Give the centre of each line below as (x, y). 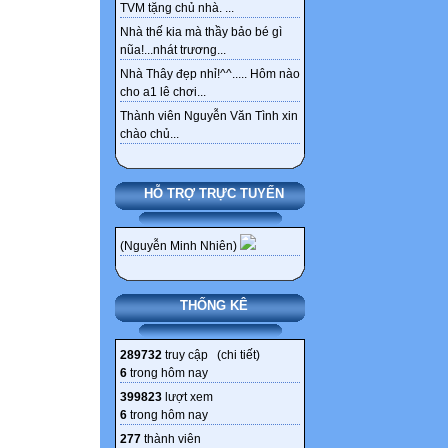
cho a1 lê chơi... (163, 92)
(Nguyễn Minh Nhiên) (180, 246)
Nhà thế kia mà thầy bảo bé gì (201, 32)
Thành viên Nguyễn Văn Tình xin (209, 116)
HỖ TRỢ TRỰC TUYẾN (213, 194)
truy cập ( (191, 355)
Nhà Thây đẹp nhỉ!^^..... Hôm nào (210, 74)
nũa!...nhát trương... (173, 50)
